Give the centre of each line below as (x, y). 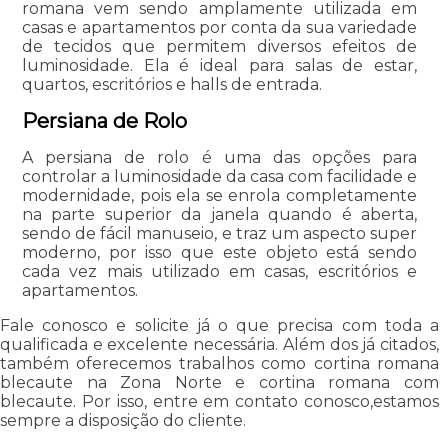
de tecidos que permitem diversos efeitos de (219, 46)
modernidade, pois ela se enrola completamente (219, 195)
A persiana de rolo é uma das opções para (219, 157)
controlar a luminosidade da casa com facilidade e (219, 176)
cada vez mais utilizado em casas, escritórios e (219, 271)
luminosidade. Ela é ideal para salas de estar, (219, 65)
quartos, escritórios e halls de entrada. (171, 84)
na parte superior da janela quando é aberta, (219, 214)
